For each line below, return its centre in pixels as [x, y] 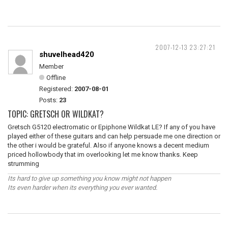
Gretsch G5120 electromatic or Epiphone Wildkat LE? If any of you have [111, 127]
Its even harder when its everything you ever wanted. [82, 188]
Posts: [49, 100]
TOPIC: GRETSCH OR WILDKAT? [56, 114]
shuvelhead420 [67, 54]
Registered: [57, 89]
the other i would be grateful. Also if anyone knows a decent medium [108, 145]
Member [51, 66]
